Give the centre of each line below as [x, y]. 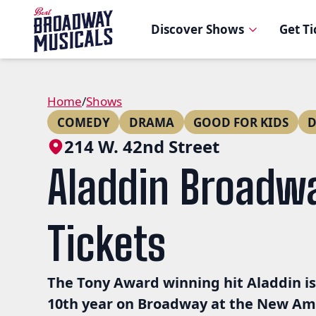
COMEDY [83, 122]
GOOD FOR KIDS [241, 122]
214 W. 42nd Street [142, 146]
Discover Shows [199, 29]
